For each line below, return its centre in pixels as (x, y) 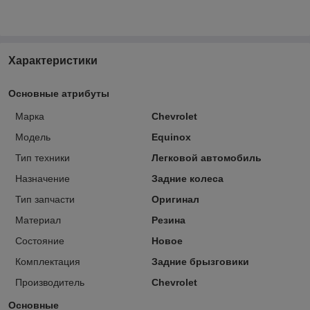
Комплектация (48, 261)
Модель (33, 137)
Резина (168, 220)
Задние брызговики (200, 261)
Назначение (43, 178)
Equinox (171, 137)
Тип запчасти (45, 199)
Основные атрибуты (59, 93)
